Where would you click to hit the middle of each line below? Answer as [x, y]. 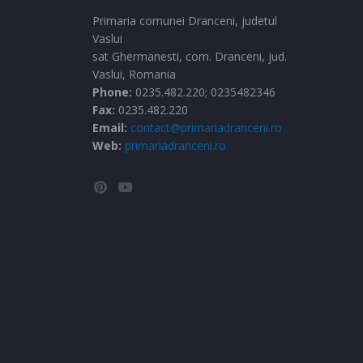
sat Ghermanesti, [139, 56]
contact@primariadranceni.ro [206, 128]
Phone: [112, 92]
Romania [152, 74]
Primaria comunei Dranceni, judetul [185, 21]
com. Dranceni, [227, 56]
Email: [111, 128]
